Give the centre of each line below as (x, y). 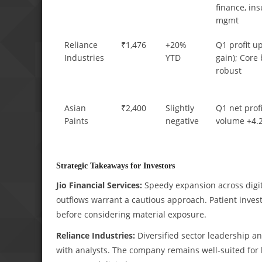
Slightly (180, 108)
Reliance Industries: (96, 235)
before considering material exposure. (131, 214)
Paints (77, 120)
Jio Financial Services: (99, 185)
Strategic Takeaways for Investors (116, 165)
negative (182, 120)
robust (229, 70)
